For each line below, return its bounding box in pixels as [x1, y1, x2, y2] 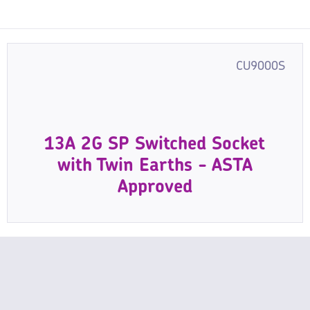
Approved [117, 179, 192, 198]
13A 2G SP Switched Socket [44, 136, 266, 155]
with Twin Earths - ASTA [57, 157, 253, 176]
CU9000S [235, 60, 285, 74]
